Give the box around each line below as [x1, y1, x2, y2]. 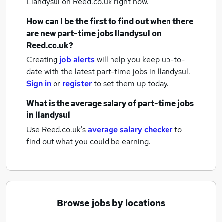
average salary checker [88, 124, 172, 135]
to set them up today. [94, 78, 169, 89]
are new [26, 28, 57, 39]
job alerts [59, 55, 95, 65]
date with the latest [26, 66, 95, 77]
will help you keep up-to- [97, 55, 185, 65]
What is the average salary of [26, 98, 138, 109]
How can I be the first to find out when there [26, 16, 193, 27]
